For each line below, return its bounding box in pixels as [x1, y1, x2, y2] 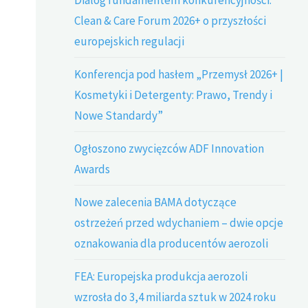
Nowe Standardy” [74, 107, 164, 123]
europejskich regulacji [74, 33, 185, 49]
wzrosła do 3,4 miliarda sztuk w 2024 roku [74, 289, 277, 305]
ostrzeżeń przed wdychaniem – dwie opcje [74, 214, 284, 230]
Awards [74, 161, 111, 177]
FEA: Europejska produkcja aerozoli [74, 268, 248, 284]
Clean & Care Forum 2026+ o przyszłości [74, 12, 267, 28]
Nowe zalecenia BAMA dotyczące [74, 194, 237, 210]
